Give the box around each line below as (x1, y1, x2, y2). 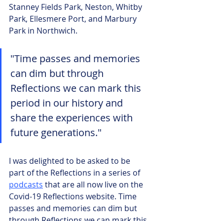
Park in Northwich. (9, 25, 77, 36)
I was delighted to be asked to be (9, 155, 132, 166)
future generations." (10, 125, 102, 139)
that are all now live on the (43, 179, 145, 190)
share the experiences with (10, 110, 135, 124)
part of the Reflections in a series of (9, 167, 142, 178)
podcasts (9, 179, 43, 190)
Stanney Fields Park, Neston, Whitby (9, 1, 144, 12)
